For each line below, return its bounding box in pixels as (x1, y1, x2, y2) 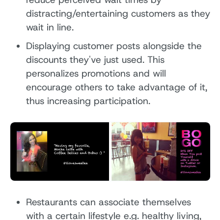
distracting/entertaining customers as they (26, 7, 210, 20)
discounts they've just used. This (26, 53, 165, 66)
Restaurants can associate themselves (26, 195, 191, 208)
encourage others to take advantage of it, (26, 81, 207, 93)
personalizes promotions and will (26, 67, 166, 80)
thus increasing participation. (26, 94, 150, 107)
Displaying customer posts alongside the (26, 39, 202, 52)
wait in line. (26, 21, 74, 33)
